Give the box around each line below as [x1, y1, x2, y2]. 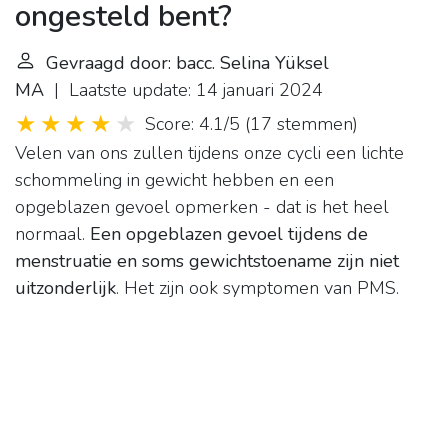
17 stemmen [250, 112, 353, 137]
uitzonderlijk [15, 276, 116, 301]
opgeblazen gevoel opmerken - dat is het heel [15, 195, 389, 220]
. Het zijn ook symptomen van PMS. [116, 276, 399, 301]
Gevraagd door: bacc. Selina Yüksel [46, 51, 329, 76]
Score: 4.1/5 [145, 112, 240, 137]
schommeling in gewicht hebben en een [15, 168, 334, 193]
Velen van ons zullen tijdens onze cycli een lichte [15, 141, 404, 166]
